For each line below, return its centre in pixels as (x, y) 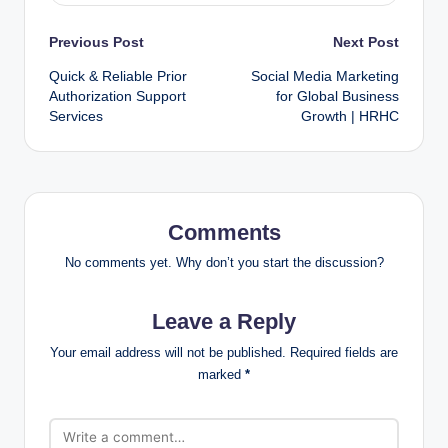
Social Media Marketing (325, 76)
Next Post (366, 41)
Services (76, 116)
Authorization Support (117, 96)
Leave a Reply (224, 322)
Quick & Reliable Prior (118, 76)
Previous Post (96, 41)
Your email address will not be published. (168, 353)
